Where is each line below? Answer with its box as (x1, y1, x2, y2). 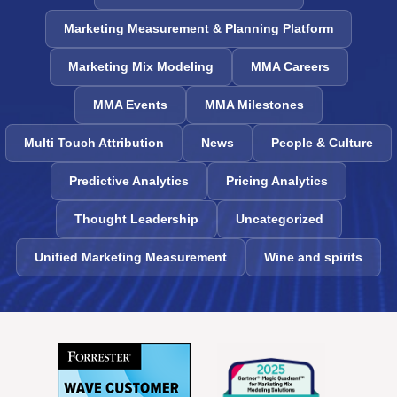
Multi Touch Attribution (24, 136, 164, 151)
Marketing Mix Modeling (67, 59, 214, 74)
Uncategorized (235, 212, 323, 227)
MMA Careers (250, 59, 330, 74)
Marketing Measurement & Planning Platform (64, 21, 333, 36)
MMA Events (93, 97, 167, 113)
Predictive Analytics (69, 174, 189, 189)
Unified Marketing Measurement (35, 250, 227, 265)
